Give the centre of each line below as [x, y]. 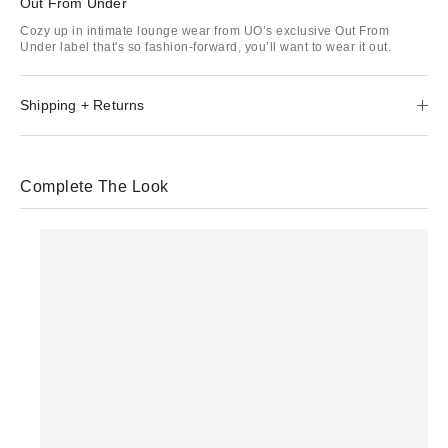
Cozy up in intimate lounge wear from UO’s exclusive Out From [204, 30]
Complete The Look [94, 186]
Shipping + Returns [82, 104]
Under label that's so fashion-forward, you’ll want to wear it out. [205, 46]
